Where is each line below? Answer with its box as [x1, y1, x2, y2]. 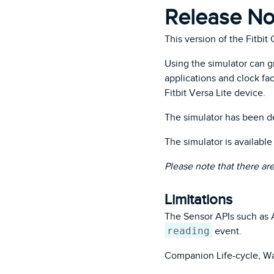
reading [166, 224, 210, 237]
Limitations [164, 191, 232, 208]
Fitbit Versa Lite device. [164, 87, 265, 98]
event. [212, 225, 242, 237]
